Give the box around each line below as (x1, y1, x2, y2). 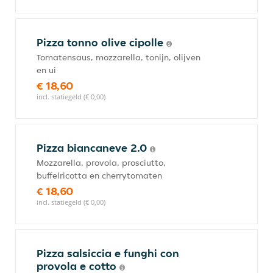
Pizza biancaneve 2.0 (37, 141, 150, 155)
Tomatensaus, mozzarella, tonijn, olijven (37, 52, 200, 63)
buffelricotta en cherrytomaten (37, 170, 162, 181)
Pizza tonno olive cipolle (37, 35, 166, 49)
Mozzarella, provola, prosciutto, (37, 157, 166, 168)
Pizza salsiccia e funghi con (37, 246, 179, 260)
